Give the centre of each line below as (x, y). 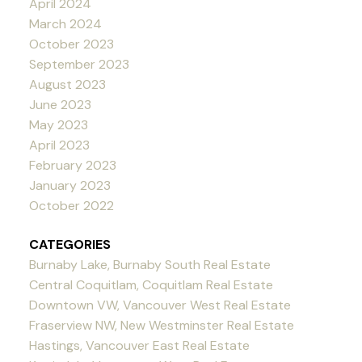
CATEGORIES (69, 244)
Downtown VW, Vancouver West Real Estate (160, 305)
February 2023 (72, 166)
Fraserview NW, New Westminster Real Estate (161, 325)
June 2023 (60, 105)
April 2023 (59, 145)
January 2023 (69, 186)
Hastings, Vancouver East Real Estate (139, 345)
